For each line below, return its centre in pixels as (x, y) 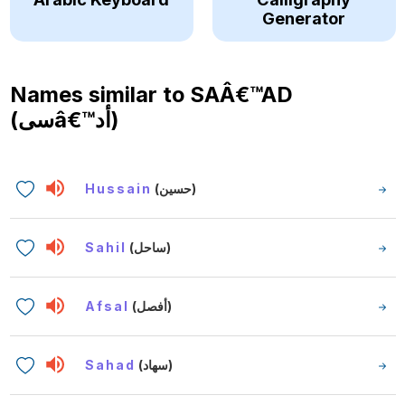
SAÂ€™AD (241, 94)
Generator (304, 18)
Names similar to (99, 94)
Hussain (119, 188)
